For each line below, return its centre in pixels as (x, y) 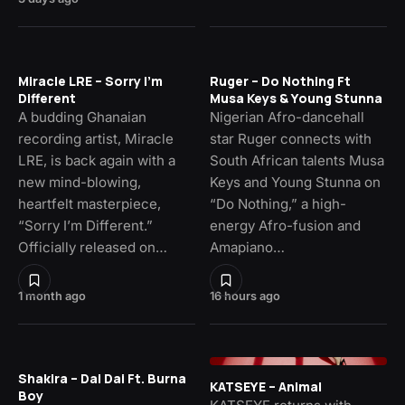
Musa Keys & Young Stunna (296, 98)
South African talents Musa (297, 160)
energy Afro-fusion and (285, 225)
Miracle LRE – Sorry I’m (90, 80)
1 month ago (52, 296)
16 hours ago (245, 296)
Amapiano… (247, 247)
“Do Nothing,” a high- (278, 203)
